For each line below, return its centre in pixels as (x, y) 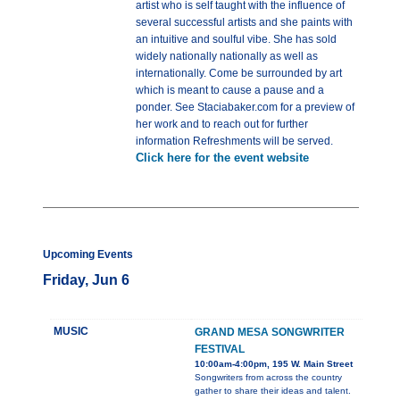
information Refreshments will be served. (234, 142)
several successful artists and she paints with (244, 23)
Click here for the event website (222, 158)
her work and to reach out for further (222, 125)
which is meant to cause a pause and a (230, 91)
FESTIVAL (220, 350)
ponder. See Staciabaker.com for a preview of (245, 108)
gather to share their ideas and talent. (273, 391)
